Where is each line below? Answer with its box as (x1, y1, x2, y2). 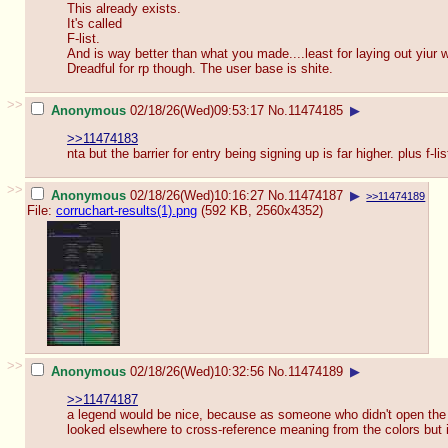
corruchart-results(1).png (56, 202, 197, 218)
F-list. (67, 31, 100, 47)
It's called (67, 16, 122, 32)
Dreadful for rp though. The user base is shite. (67, 61, 333, 77)
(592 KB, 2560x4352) (197, 202, 323, 218)
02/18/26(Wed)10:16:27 (130, 187, 264, 203)
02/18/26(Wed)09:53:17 (130, 102, 264, 118)
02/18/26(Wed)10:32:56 (130, 363, 264, 379)
